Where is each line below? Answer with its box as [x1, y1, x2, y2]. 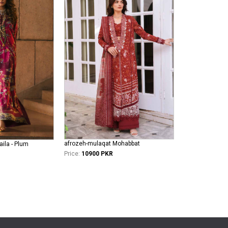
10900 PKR [81, 150, 113, 157]
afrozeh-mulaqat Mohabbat [64, 139, 140, 147]
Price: [64, 150, 80, 157]
